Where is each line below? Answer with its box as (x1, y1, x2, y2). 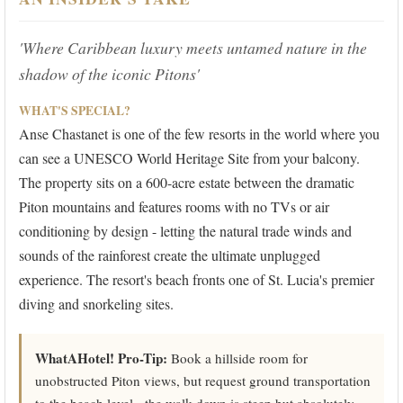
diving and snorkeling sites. (19, 294, 174, 314)
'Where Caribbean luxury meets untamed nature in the (19, 37, 367, 59)
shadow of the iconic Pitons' (19, 63, 200, 85)
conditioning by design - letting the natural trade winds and (19, 221, 352, 241)
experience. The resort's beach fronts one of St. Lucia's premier (19, 270, 374, 290)
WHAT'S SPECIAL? (19, 102, 130, 121)
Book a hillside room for (167, 349, 308, 368)
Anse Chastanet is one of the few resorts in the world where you (19, 124, 380, 144)
